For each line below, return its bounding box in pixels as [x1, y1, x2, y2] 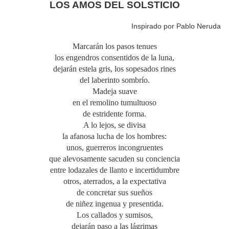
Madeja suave [92, 87, 137, 96]
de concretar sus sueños [77, 188, 152, 197]
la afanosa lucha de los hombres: [62, 132, 167, 141]
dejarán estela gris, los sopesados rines [53, 64, 176, 74]
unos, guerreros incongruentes [66, 143, 163, 152]
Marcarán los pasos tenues [72, 42, 157, 51]
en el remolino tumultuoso [73, 98, 156, 107]
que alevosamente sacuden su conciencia [49, 154, 180, 164]
